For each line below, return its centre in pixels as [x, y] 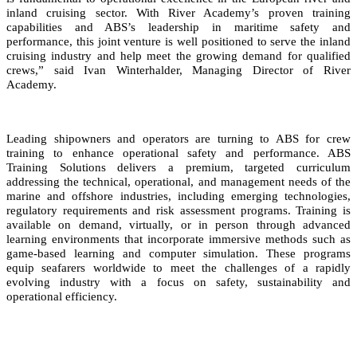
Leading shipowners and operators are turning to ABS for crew [178, 138]
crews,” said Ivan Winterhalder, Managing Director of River [178, 70]
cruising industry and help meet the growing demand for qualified [178, 55]
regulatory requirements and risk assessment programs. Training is [178, 210]
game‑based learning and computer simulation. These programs [178, 253]
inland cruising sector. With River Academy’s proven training [178, 12]
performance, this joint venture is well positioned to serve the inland [178, 41]
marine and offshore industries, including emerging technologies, [178, 196]
